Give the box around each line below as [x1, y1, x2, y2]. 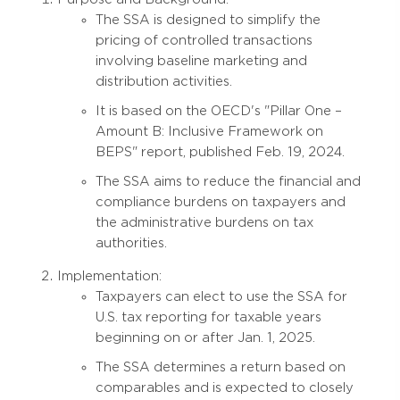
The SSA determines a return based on [96, 359, 346, 374]
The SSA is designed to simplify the [96, 12, 321, 27]
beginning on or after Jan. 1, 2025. [96, 329, 315, 345]
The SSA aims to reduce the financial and [96, 173, 361, 188]
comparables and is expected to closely [96, 379, 354, 395]
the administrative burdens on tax [96, 214, 313, 229]
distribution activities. [96, 73, 232, 88]
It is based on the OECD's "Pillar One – [96, 103, 342, 118]
